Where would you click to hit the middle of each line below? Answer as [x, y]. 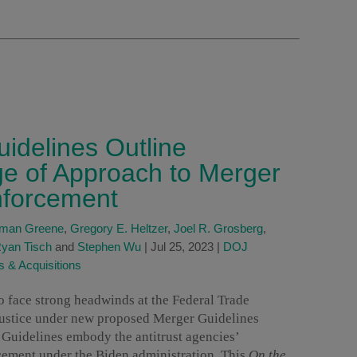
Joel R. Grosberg [218, 229]
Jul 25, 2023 [182, 247]
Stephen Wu [109, 247]
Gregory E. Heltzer [119, 229]
